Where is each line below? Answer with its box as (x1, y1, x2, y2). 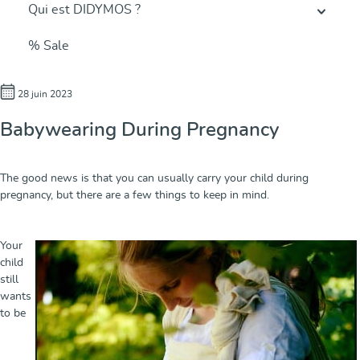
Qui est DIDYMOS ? (28, 3, 141, 17)
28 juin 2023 (15, 88, 73, 99)
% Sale (28, 39, 69, 53)
